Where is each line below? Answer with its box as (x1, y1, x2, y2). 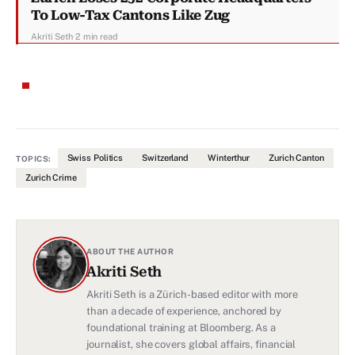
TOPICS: (16, 153, 52, 163)
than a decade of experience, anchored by (86, 305, 282, 318)
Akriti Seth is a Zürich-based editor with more (86, 288, 298, 301)
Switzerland (142, 153, 189, 163)
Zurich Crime (25, 173, 77, 183)
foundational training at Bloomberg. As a (86, 322, 277, 334)
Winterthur (208, 153, 250, 163)
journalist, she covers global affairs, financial (86, 338, 296, 351)
